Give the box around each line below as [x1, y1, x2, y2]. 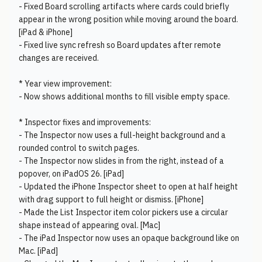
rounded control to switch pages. [19, 143, 139, 153]
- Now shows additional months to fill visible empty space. [19, 91, 230, 102]
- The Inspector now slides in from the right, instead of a [19, 156, 224, 166]
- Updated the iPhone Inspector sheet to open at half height [19, 181, 238, 192]
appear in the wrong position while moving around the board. [19, 14, 238, 25]
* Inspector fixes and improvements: [19, 117, 151, 127]
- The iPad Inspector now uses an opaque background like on [19, 233, 239, 243]
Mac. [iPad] [19, 246, 58, 256]
